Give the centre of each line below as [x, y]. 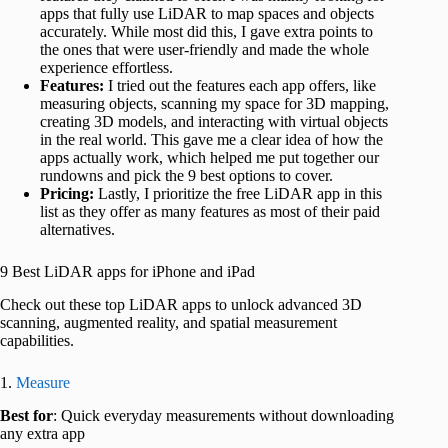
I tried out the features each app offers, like [240, 86]
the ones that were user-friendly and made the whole [204, 50]
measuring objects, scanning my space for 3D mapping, [214, 104]
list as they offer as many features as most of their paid [210, 212]
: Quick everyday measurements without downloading [223, 415]
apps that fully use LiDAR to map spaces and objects [207, 14]
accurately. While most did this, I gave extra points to [206, 32]
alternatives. [77, 230]
